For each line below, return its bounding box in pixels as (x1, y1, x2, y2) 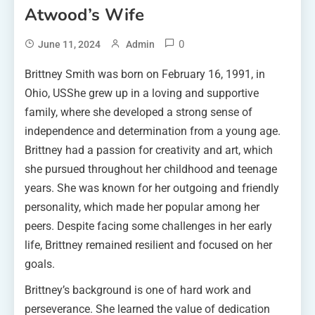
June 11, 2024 (38, 38, 101, 50)
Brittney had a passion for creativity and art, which (25, 143, 273, 157)
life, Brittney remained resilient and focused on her (25, 238, 272, 252)
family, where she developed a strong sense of (25, 105, 252, 119)
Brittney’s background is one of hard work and (25, 283, 251, 297)
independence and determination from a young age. (25, 124, 281, 138)
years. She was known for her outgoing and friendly (25, 181, 279, 195)
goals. (25, 257, 55, 271)
